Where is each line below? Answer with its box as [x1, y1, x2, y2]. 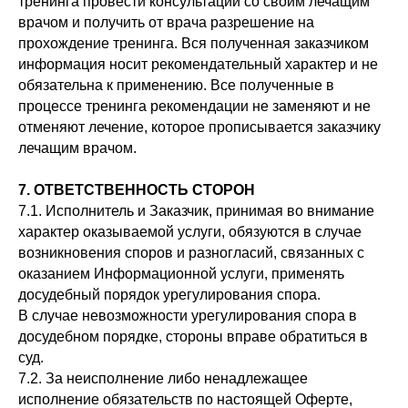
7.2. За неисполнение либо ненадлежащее [18, 371, 308, 386]
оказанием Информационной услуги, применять [18, 266, 344, 281]
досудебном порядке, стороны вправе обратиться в [18, 329, 368, 344]
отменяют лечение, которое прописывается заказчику [18, 119, 381, 135]
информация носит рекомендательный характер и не [18, 56, 378, 72]
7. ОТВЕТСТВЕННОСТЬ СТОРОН [18, 182, 255, 198]
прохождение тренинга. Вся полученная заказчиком [18, 36, 369, 51]
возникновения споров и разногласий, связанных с [18, 245, 364, 260]
